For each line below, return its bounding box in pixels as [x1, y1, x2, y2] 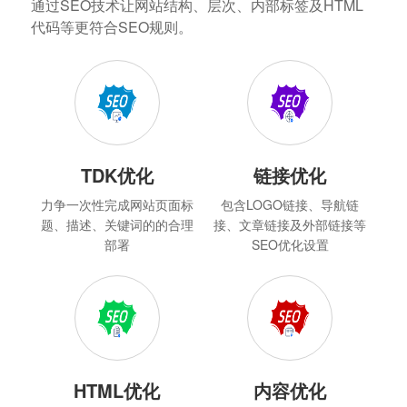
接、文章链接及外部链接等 [213, 214, 367, 233]
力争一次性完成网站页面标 [40, 194, 194, 213]
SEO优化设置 [251, 234, 329, 253]
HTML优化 [74, 376, 161, 403]
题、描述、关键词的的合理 [40, 214, 194, 233]
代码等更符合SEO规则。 [30, 15, 193, 37]
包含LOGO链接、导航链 [221, 194, 360, 213]
